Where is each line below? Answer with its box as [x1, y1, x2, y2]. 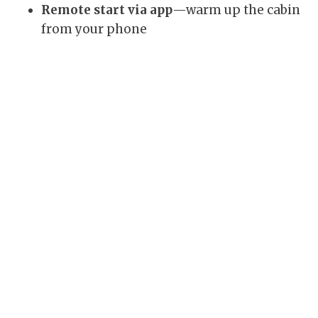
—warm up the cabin [172, 2, 300, 18]
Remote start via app [41, 2, 172, 18]
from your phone [41, 21, 147, 38]
